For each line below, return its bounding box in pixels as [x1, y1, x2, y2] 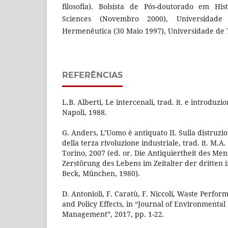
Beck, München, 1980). [62, 168, 140, 178]
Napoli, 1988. [62, 107, 107, 117]
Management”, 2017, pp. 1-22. [62, 209, 164, 219]
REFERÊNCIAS [62, 70, 123, 80]
